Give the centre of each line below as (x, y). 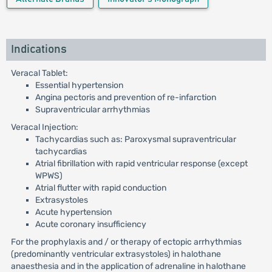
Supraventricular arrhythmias (92, 110)
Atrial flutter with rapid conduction (100, 188)
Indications (39, 49)
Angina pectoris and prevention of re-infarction (125, 97)
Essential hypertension (79, 85)
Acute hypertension (73, 212)
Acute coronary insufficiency (90, 224)
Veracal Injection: (44, 127)
